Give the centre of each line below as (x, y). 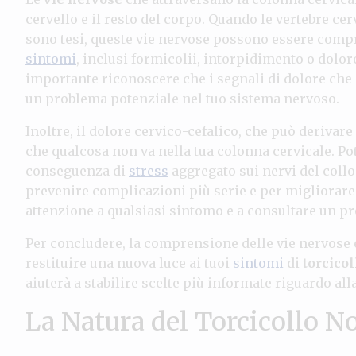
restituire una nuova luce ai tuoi (129, 263)
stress (149, 170)
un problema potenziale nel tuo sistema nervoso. (182, 98)
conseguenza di (77, 170)
